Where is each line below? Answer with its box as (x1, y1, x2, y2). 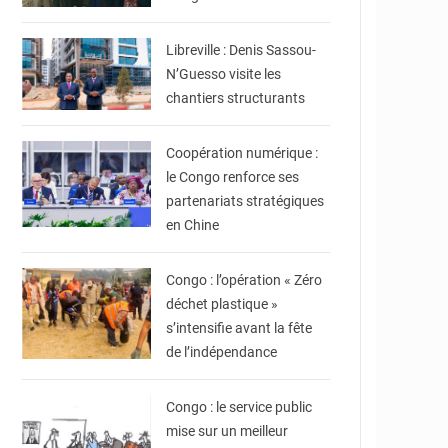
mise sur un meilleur (166, 423, 289, 439)
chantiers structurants (166, 90, 306, 106)
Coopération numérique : (166, 145, 319, 161)
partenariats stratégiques (166, 193, 325, 209)
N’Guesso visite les (166, 66, 282, 82)
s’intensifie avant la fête (166, 320, 313, 336)
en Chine (166, 217, 220, 233)
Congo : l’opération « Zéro (166, 272, 323, 288)
